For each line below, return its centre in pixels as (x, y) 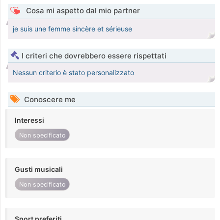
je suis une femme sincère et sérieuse (72, 29)
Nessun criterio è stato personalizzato (73, 73)
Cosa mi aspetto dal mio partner (82, 11)
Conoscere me (49, 100)
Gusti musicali (39, 169)
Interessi (29, 120)
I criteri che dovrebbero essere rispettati (94, 56)
